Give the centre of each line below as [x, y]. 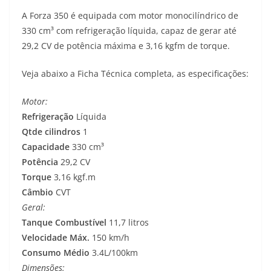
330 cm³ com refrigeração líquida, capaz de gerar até [129, 31]
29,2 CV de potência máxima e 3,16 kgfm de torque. [126, 46]
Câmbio [38, 192]
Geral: [34, 207]
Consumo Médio [56, 253]
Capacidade [46, 147]
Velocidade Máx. [56, 238]
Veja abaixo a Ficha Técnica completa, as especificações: [135, 74]
